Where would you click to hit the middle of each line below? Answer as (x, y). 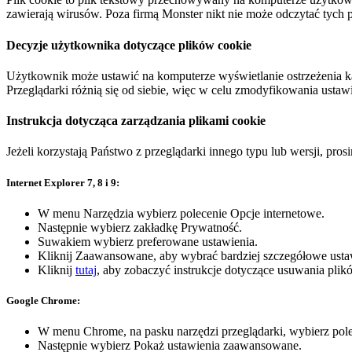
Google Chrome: (43, 300)
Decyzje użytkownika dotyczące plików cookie (129, 45)
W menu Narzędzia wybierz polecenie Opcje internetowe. (181, 213)
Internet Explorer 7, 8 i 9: (63, 182)
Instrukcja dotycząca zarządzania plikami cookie (136, 121)
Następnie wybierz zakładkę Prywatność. (140, 227)
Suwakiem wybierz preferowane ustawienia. (148, 241)
